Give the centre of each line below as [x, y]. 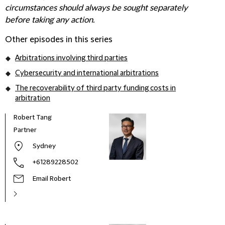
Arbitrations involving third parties [71, 58]
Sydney [44, 146]
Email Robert [52, 179]
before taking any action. [50, 20]
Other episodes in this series [59, 40]
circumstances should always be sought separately [96, 8]
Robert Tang [33, 118]
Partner [25, 130]
